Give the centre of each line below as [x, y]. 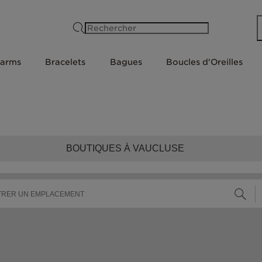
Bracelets [65, 62]
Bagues [126, 62]
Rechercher [165, 27]
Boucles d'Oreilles [205, 62]
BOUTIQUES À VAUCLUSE [125, 148]
